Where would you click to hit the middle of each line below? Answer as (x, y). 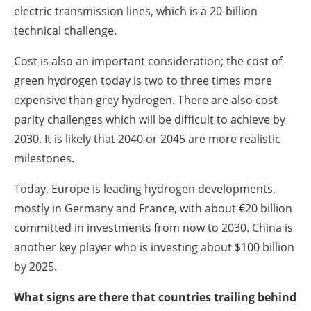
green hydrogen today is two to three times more (143, 80)
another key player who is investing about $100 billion (154, 247)
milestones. (44, 158)
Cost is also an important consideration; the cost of (148, 61)
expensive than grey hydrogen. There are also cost (146, 100)
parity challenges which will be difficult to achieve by (150, 119)
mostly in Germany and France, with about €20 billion (153, 208)
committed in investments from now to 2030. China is (153, 227)
